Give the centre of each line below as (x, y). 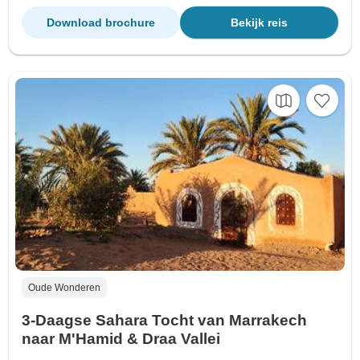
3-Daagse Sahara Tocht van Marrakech (164, 320)
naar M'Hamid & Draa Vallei (121, 338)
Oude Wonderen (64, 287)
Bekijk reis (259, 23)
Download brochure (101, 23)
